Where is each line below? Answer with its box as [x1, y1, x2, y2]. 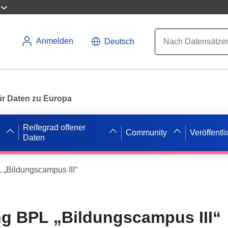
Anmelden [36, 37, 73, 45]
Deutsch [104, 37, 134, 46]
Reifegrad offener [23, 123, 86, 132]
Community [126, 128, 167, 137]
